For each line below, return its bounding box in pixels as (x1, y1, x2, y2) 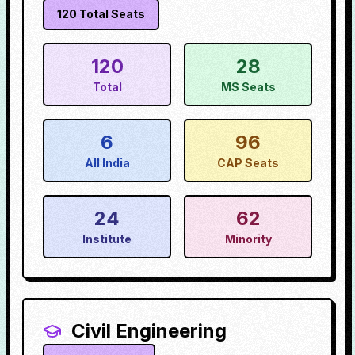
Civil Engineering (71, 319, 227, 342)
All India (84, 156, 130, 170)
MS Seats (220, 80, 276, 94)
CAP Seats (217, 156, 279, 170)
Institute (82, 232, 132, 246)
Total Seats (77, 7, 145, 21)
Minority (224, 232, 272, 246)
